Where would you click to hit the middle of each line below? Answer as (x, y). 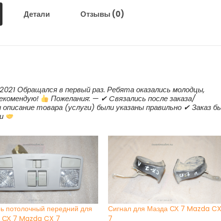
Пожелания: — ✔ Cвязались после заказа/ (122, 99)
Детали (37, 14)
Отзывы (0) (102, 14)
